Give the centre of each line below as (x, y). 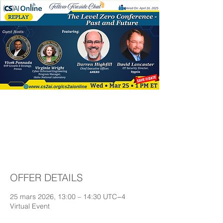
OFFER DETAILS (46, 177)
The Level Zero (80, 109)
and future (80, 144)
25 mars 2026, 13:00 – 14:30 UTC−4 (68, 197)
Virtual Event (30, 206)
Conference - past (80, 126)
